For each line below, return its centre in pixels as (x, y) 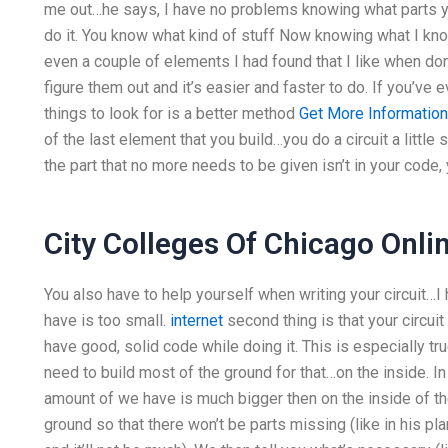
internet (196, 320)
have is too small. (106, 320)
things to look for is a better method (171, 113)
